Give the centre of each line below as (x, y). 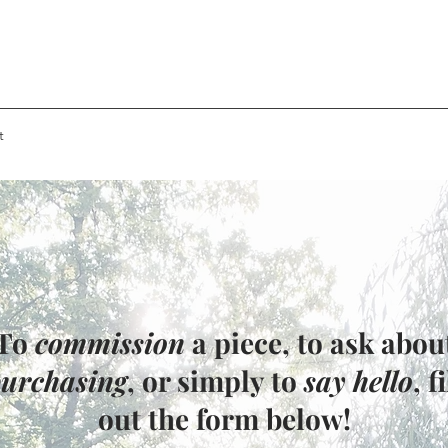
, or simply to (215, 380)
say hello (358, 380)
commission (109, 342)
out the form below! (224, 418)
